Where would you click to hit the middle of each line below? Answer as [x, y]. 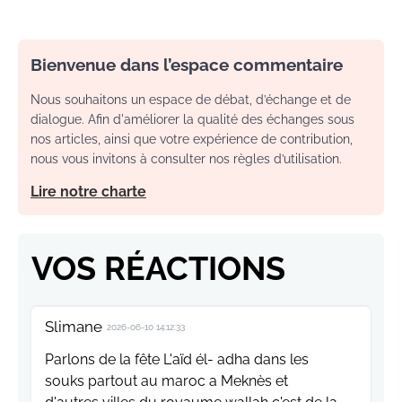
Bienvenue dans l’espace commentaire [187, 65]
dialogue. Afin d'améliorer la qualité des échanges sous [192, 120]
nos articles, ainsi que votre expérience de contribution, [192, 140]
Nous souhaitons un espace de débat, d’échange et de [191, 100]
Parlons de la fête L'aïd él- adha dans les [177, 360]
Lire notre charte [88, 192]
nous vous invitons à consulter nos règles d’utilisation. [186, 159]
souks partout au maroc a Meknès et [166, 381]
